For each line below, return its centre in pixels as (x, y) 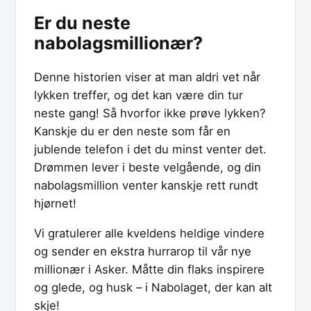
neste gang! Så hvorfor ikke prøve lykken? (150, 113)
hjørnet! (55, 203)
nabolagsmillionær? (118, 43)
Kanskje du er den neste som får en (132, 131)
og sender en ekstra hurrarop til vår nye (143, 251)
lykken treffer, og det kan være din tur (138, 95)
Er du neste (82, 23)
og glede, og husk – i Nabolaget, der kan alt (153, 287)
